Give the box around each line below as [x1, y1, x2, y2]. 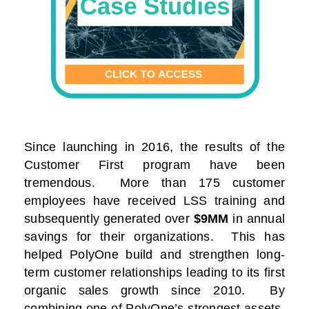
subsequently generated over [24, 212, 194, 226]
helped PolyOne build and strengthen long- [24, 248, 285, 262]
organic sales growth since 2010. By [24, 283, 285, 298]
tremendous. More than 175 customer [24, 176, 285, 190]
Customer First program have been [24, 158, 285, 172]
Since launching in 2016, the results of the [24, 140, 285, 154]
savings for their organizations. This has [24, 230, 285, 244]
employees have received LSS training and [24, 194, 285, 208]
